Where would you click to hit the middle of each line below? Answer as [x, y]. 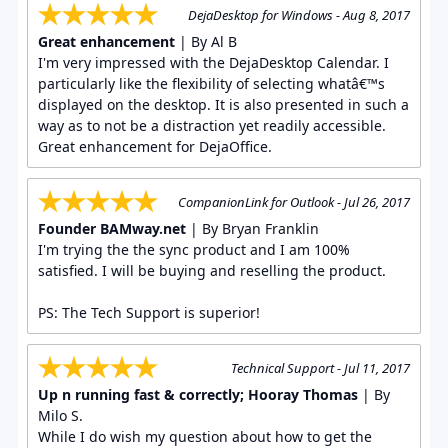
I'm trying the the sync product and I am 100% [193, 249]
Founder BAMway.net [111, 228]
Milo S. [60, 415]
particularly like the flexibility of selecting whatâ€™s [211, 83]
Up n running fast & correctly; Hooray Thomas [199, 394]
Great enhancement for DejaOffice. [154, 146]
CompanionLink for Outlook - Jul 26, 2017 [294, 201]
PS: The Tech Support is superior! [148, 312]
